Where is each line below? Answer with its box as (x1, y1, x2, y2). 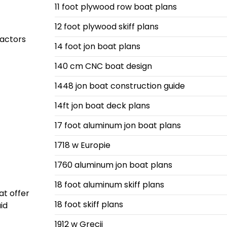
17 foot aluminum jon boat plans (54, 120, 181, 131)
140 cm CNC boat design (54, 60, 152, 72)
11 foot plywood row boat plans (54, 1, 177, 13)
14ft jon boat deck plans (54, 100, 150, 111)
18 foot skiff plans (54, 199, 123, 210)
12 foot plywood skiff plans (54, 21, 159, 32)
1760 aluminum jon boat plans (54, 159, 172, 171)
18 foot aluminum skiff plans (54, 179, 164, 191)
